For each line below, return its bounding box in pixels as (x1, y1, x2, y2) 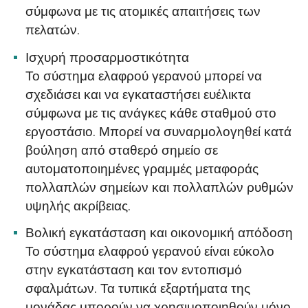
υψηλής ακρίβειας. (25, 196, 131, 216)
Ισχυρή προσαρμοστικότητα (25, 47, 190, 67)
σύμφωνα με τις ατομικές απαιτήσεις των (25, 2, 261, 22)
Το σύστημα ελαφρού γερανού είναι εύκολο (25, 242, 275, 262)
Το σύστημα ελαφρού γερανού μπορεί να (25, 66, 263, 86)
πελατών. (25, 21, 80, 41)
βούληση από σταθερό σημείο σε (25, 140, 219, 160)
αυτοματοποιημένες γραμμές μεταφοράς (25, 159, 259, 179)
